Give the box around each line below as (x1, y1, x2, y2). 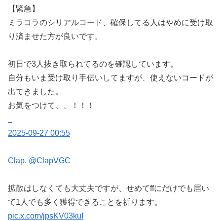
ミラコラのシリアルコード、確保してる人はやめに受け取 (8, 18, 213, 27)
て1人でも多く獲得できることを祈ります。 (8, 198, 162, 207)
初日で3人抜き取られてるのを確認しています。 (8, 60, 178, 69)
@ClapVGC (29, 156, 71, 165)
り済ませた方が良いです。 (8, 32, 103, 41)
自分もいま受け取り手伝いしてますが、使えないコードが (8, 74, 213, 82)
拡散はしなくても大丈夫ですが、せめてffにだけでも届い (8, 184, 209, 193)
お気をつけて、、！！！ (8, 101, 95, 110)
